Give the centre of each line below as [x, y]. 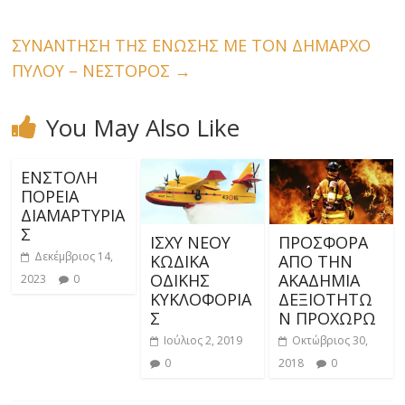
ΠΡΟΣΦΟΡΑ [323, 243]
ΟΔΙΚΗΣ [179, 281]
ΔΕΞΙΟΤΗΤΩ [325, 300]
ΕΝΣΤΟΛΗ [60, 178]
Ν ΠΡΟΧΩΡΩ [327, 319]
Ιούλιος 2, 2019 [202, 341]
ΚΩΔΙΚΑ [179, 262]
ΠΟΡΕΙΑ [50, 197]
